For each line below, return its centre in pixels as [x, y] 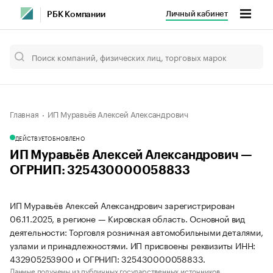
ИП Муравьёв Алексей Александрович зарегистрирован [122, 205]
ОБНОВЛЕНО [66, 138]
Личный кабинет [197, 14]
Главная [24, 113]
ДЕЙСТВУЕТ [32, 138]
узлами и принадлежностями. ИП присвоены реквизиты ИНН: [133, 245]
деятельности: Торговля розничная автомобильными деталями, [136, 232]
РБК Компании [76, 15]
